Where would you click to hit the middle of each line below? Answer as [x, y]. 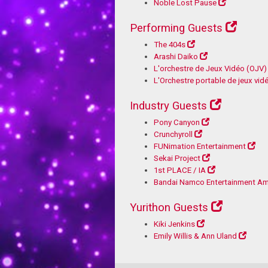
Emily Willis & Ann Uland [195, 236]
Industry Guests [168, 106]
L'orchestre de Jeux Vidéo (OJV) [210, 68]
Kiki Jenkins [174, 224]
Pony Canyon [177, 122]
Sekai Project [177, 158]
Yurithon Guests [169, 207]
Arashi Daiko [176, 56]
